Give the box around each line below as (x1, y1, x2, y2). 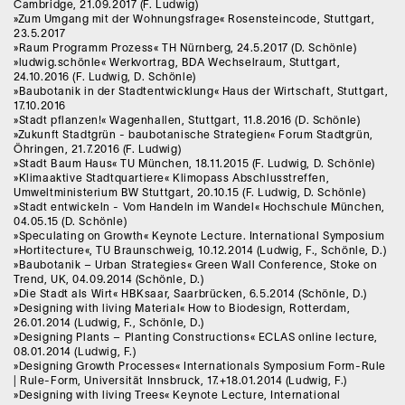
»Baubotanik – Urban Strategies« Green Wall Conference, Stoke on (14, 260, 378, 271)
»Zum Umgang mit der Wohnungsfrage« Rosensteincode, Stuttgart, (14, 14, 375, 25)
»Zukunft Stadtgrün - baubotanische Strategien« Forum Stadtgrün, (14, 130, 373, 141)
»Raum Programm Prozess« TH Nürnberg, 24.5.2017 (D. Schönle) (14, 43, 357, 54)
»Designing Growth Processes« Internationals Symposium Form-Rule (14, 362, 387, 372)
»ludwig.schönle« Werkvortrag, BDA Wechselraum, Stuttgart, (14, 58, 341, 69)
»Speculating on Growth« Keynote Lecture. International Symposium (14, 231, 385, 242)
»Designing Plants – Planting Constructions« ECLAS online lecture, (14, 333, 378, 344)
